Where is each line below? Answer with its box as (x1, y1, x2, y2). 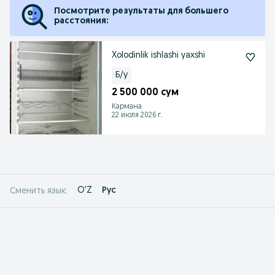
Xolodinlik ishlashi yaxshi (112, 51, 205, 60)
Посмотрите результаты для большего (54, 7, 228, 16)
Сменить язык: (10, 186, 68, 196)
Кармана (112, 103, 142, 110)
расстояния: (54, 17, 108, 26)
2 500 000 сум (112, 88, 179, 98)
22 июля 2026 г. (112, 112, 163, 119)
